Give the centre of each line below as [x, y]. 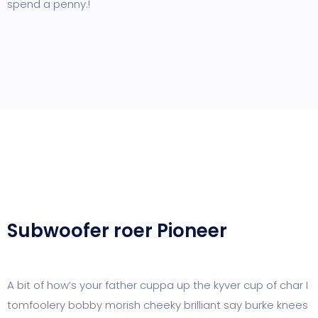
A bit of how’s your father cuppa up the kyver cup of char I [158, 285]
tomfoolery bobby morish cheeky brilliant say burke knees [158, 305]
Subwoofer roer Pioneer [117, 231]
